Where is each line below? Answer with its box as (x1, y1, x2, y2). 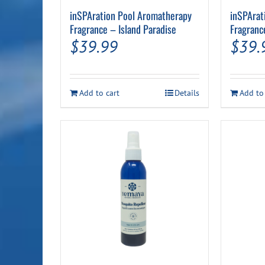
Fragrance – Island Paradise (70, 21, 176, 37)
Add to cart (79, 88, 119, 99)
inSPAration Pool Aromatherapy (70, 8, 192, 24)
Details (174, 88, 200, 99)
